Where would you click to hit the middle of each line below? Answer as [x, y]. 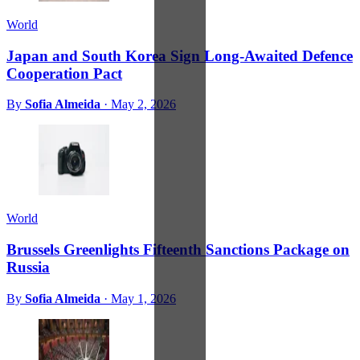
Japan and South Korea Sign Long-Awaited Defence [180, 55]
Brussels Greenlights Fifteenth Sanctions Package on [178, 249]
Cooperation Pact [64, 73]
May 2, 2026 [143, 104]
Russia [28, 267]
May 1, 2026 [143, 298]
